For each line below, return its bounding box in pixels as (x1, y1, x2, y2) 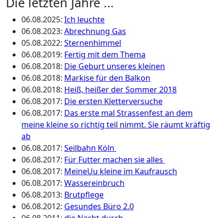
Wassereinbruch (64, 178, 125, 188)
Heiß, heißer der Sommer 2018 (64, 84, 177, 95)
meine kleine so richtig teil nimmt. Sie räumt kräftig (21, 119, 210, 130)
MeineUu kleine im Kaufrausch (64, 166, 177, 177)
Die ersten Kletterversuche (64, 96, 163, 107)
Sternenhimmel (64, 37, 121, 48)
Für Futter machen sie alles (64, 154, 165, 165)
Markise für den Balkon (64, 73, 150, 83)
